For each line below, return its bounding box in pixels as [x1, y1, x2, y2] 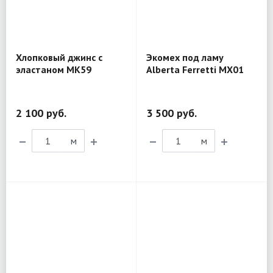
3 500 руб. [146, 105, 197, 120]
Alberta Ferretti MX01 [146, 63, 244, 76]
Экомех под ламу [146, 51, 224, 63]
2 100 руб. [16, 105, 66, 120]
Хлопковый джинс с [16, 51, 102, 63]
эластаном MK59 [16, 63, 91, 76]
